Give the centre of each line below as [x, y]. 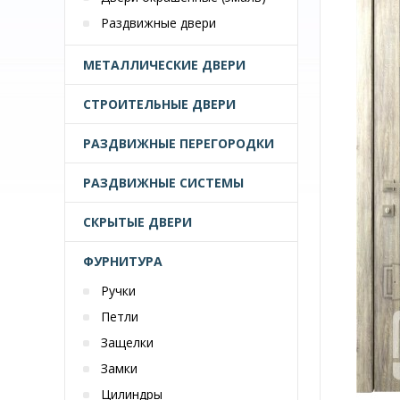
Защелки [127, 342]
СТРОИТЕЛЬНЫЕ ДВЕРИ [159, 104]
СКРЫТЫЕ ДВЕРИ [137, 222]
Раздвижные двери [158, 23]
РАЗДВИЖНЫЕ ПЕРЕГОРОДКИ [179, 143]
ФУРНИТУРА [123, 261]
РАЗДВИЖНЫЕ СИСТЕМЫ [163, 183]
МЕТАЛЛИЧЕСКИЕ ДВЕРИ [164, 65]
